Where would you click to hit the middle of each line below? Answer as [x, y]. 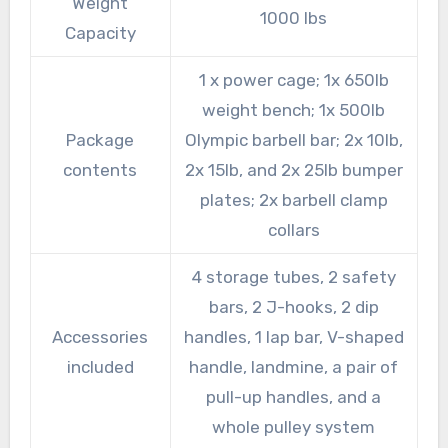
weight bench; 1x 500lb [294, 110]
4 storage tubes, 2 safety [293, 277]
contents [100, 170]
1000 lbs [294, 18]
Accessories [100, 337]
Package [100, 140]
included [100, 367]
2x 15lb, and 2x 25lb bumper [293, 170]
